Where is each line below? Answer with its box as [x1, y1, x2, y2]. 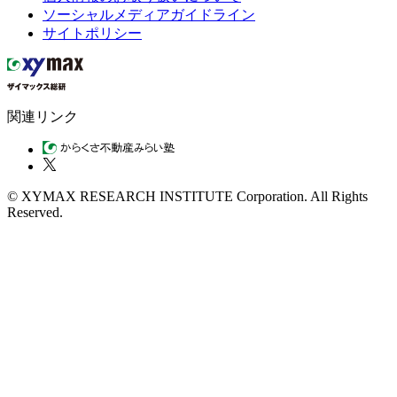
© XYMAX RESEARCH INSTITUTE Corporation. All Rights [7, 188, 368, 204]
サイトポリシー [43, 25, 142, 41]
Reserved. [7, 204, 63, 220]
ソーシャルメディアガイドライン [43, 6, 255, 22]
